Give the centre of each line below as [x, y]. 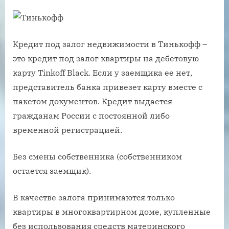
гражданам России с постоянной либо [91, 116]
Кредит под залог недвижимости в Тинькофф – [110, 44]
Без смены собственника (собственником [97, 157]
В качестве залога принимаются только [94, 198]
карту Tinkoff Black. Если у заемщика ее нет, [102, 73]
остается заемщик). [52, 171]
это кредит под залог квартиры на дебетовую [106, 59]
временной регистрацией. [67, 130]
